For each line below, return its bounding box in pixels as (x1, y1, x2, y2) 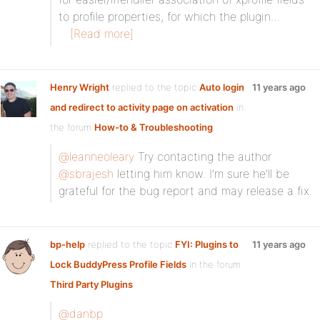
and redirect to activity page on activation (50, 101, 234, 113)
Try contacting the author (134, 149, 271, 164)
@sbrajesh (59, 166, 114, 181)
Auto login (199, 81, 244, 93)
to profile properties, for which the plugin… (59, 9, 280, 24)
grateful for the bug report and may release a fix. (59, 184, 312, 198)
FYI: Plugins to (175, 239, 239, 250)
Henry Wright (50, 81, 109, 93)
